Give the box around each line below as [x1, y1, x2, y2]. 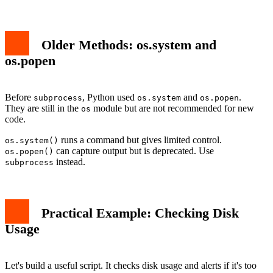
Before [5, 92, 34, 103]
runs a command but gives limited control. [58, 135, 222, 146]
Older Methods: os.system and [41, 37, 216, 52]
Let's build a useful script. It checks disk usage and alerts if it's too [5, 260, 257, 271]
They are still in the [5, 103, 81, 114]
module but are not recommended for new [91, 103, 254, 114]
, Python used [82, 92, 137, 103]
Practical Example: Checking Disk [41, 205, 239, 221]
